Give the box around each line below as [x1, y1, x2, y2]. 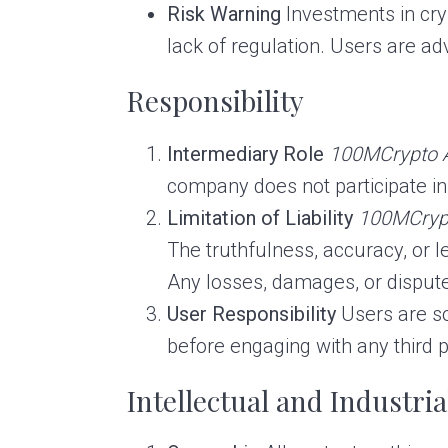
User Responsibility [167, 301, 337, 326]
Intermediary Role [167, 141, 325, 166]
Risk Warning [167, 2, 282, 27]
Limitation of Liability [167, 205, 354, 230]
